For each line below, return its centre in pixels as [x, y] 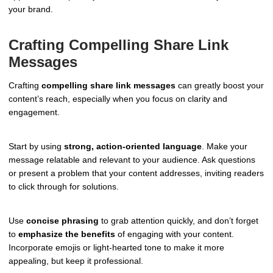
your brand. [31, 9]
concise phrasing [62, 220]
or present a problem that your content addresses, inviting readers [136, 173]
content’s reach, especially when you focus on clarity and [118, 99]
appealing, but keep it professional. [76, 261]
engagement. [34, 112]
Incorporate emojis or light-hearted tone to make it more [116, 247]
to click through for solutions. [64, 186]
